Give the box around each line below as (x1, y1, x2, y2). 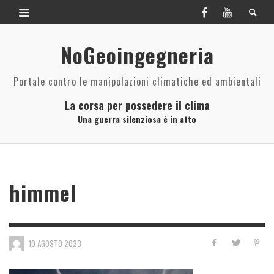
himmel (9, 177, 76, 208)
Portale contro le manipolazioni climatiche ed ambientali (13, 74, 261, 89)
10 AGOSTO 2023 (29, 237, 81, 250)
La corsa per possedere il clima (64, 97, 210, 113)
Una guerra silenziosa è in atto (78, 113, 196, 125)
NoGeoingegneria (60, 40, 214, 70)
